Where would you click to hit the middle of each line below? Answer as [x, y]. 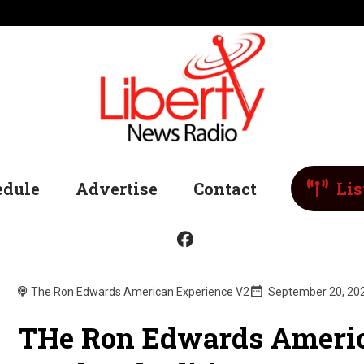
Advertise [117, 189]
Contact [225, 189]
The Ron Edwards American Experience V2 [141, 292]
